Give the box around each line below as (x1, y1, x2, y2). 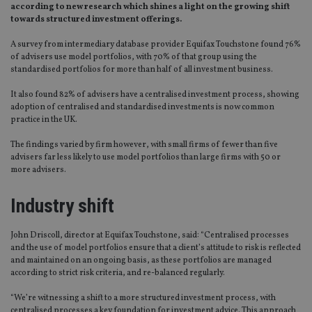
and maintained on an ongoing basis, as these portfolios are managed (10, 255, 272, 267)
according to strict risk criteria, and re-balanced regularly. (10, 267, 226, 279)
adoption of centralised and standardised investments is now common (10, 102, 274, 114)
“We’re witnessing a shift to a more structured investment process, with (10, 292, 276, 304)
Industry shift (10, 194, 114, 218)
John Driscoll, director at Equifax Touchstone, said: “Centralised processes (10, 230, 289, 242)
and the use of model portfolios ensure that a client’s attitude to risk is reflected (10, 242, 301, 254)
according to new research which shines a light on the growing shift (10, 1, 290, 13)
